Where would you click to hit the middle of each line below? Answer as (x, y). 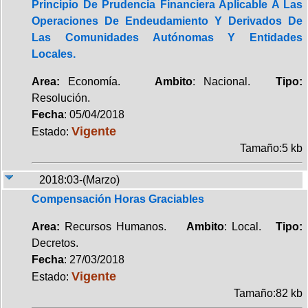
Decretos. (55, 243)
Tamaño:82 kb (268, 293)
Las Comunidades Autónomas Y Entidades (167, 37)
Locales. (54, 54)
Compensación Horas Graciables (118, 199)
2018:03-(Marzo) (79, 179)
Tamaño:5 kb (271, 148)
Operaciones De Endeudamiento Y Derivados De (167, 21)
